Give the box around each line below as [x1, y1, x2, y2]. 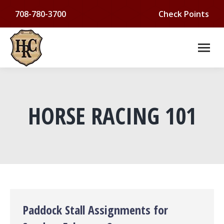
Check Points [158, 8, 209, 19]
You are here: [112, 130, 162, 141]
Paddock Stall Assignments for [22, 201, 168, 218]
